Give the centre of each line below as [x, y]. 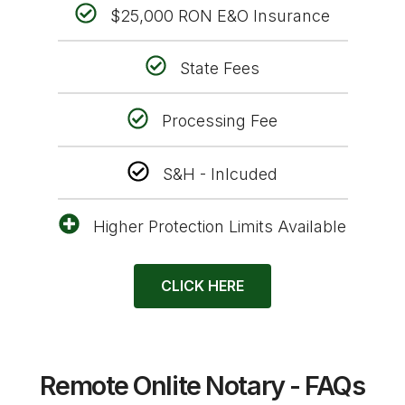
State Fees [220, 69]
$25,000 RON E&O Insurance [220, 15]
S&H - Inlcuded [220, 174]
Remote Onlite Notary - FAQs [202, 386]
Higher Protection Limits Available [220, 227]
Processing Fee [220, 121]
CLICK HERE [202, 286]
